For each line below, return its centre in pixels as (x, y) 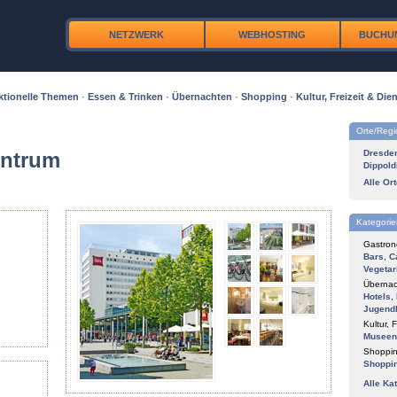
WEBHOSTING (272, 34)
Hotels (377, 296)
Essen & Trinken (125, 97)
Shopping (264, 97)
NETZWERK (136, 34)
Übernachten (202, 97)
